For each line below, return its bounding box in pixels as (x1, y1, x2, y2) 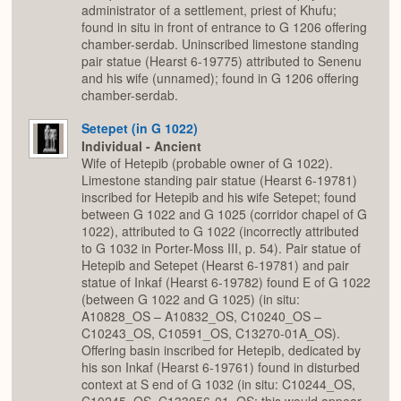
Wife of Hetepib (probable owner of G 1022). (81, 154, 333, 173)
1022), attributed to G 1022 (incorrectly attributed (81, 222, 359, 241)
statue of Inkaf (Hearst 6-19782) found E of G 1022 (81, 273, 371, 292)
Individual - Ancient (81, 137, 201, 156)
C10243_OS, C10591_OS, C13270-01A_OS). (81, 324, 340, 343)
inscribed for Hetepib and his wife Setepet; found (81, 188, 356, 207)
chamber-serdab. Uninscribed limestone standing (81, 35, 359, 54)
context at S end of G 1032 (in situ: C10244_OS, (81, 375, 355, 394)
